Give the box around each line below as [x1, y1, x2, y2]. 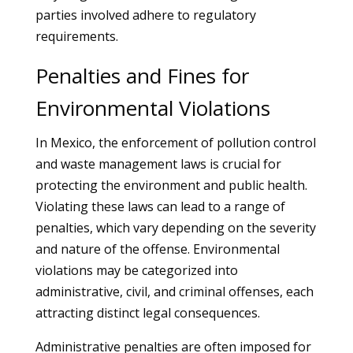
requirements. [35, 28, 118, 45]
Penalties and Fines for [35, 61, 249, 90]
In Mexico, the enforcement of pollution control [35, 134, 316, 151]
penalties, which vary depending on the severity [35, 219, 316, 236]
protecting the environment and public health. [35, 176, 307, 194]
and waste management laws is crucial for [35, 155, 281, 173]
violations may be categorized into [35, 262, 238, 279]
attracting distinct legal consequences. [35, 304, 260, 321]
